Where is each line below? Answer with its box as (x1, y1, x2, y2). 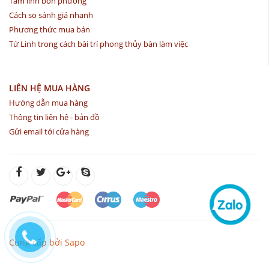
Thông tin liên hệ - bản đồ (9, 111, 100, 122)
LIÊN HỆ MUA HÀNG (9, 82, 90, 94)
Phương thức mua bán (9, 23, 90, 35)
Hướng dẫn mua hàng (9, 97, 88, 108)
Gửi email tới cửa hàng (9, 125, 89, 137)
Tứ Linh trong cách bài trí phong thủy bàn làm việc (9, 38, 188, 49)
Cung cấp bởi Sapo (9, 236, 85, 248)
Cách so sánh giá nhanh (9, 9, 93, 20)
